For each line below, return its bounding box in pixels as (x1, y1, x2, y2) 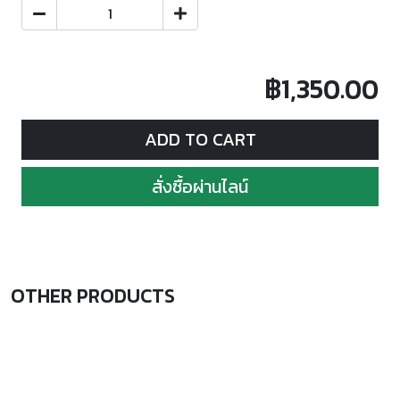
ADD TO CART (144, 126, 256, 154)
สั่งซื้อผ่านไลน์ (152, 172, 248, 200)
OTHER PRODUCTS (11, 281, 175, 312)
